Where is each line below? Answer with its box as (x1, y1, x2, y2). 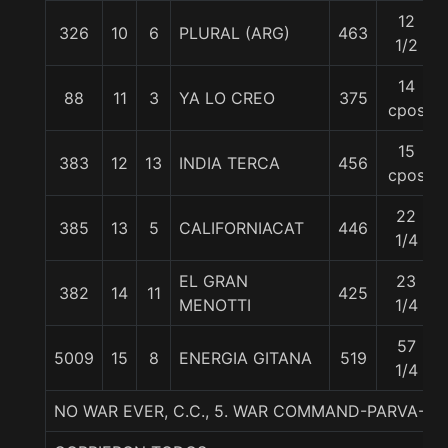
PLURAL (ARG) (179, 23, 290, 43)
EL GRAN (179, 271, 248, 291)
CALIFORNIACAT (179, 218, 304, 238)
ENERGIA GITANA (179, 348, 312, 368)
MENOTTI (179, 295, 251, 315)
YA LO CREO (179, 88, 275, 108)
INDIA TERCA (179, 153, 280, 173)
